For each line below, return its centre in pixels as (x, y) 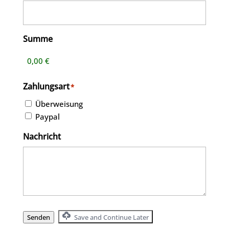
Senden (38, 217)
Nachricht (42, 136)
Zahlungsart (46, 87)
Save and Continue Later (110, 217)
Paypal (47, 116)
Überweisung (59, 104)
